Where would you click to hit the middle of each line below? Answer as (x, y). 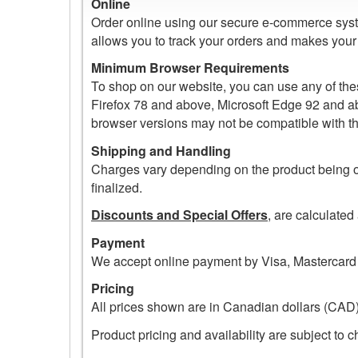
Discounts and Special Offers (179, 215)
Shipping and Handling (161, 150)
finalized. (117, 187)
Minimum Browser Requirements (190, 68)
